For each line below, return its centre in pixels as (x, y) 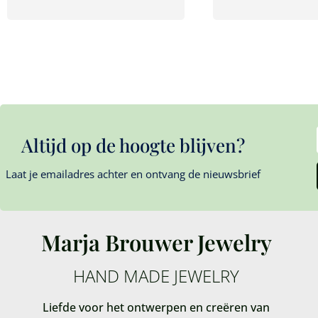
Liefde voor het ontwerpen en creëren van (157, 307)
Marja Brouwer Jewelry (156, 242)
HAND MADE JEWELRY (157, 275)
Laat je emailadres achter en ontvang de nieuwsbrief (133, 174)
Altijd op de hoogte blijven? (133, 145)
